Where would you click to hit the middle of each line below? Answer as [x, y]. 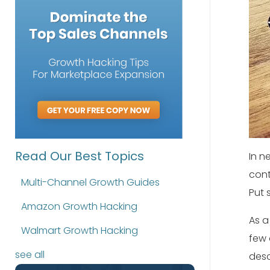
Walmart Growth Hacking [80, 231]
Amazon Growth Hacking [79, 206]
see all [30, 255]
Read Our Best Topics [80, 156]
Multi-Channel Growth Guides [90, 182]
